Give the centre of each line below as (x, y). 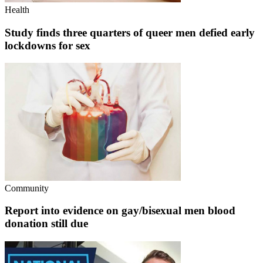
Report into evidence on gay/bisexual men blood (120, 211)
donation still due (46, 224)
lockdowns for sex (48, 45)
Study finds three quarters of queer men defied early (130, 32)
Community (27, 188)
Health (17, 9)
